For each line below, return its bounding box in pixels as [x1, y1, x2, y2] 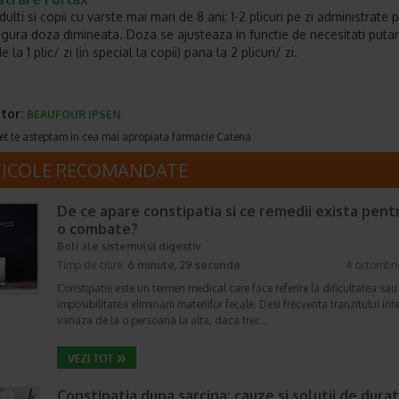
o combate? [57, 220, 138, 238]
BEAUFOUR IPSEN [27, 108, 120, 121]
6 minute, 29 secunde [127, 258, 240, 272]
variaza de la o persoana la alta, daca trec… [57, 313, 268, 327]
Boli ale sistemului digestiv [57, 240, 201, 253]
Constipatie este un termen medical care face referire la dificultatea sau [57, 281, 397, 295]
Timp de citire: [57, 258, 127, 272]
